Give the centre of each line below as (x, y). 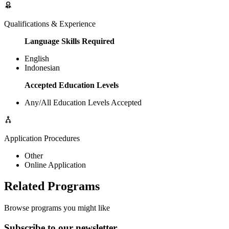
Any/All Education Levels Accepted (83, 102)
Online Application (55, 165)
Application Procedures (42, 138)
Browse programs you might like (57, 208)
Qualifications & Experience (50, 24)
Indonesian (42, 67)
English (37, 58)
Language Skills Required (70, 41)
